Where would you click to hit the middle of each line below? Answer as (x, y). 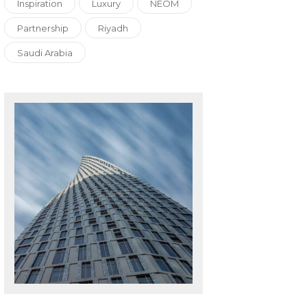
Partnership (43, 28)
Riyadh (113, 28)
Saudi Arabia (45, 53)
